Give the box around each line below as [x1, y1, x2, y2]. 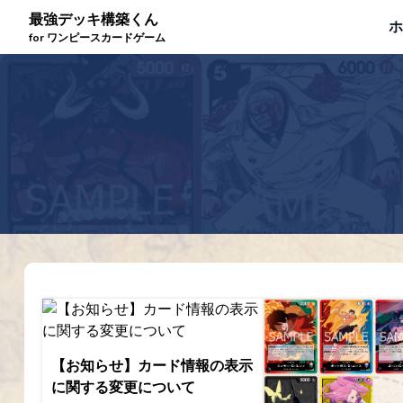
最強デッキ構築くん [29, 10, 158, 30]
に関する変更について [50, 378, 195, 398]
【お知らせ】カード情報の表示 [50, 356, 253, 376]
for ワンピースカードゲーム [29, 31, 166, 45]
